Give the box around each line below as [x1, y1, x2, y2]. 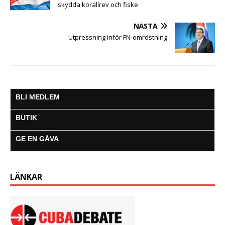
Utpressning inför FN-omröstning [68, 33, 167, 42]
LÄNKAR [10, 171, 42, 183]
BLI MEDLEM [16, 93, 60, 101]
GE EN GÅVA [16, 135, 59, 143]
